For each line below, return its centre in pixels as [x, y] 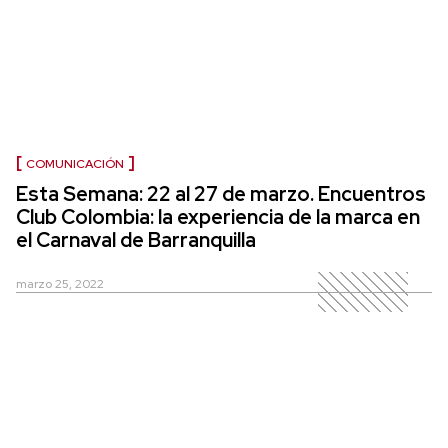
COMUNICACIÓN [75, 164]
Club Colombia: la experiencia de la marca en [218, 217]
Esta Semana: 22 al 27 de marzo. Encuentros [221, 194]
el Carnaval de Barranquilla [136, 240]
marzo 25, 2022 [60, 284]
